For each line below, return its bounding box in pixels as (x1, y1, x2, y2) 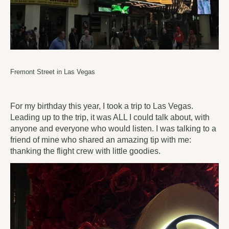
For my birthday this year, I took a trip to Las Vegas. (10, 101, 193, 110)
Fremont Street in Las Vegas (10, 67, 95, 76)
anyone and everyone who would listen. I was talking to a (10, 124, 216, 133)
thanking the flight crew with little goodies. (10, 146, 161, 155)
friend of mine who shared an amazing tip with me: (10, 135, 191, 144)
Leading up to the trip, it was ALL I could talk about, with (10, 112, 210, 122)
